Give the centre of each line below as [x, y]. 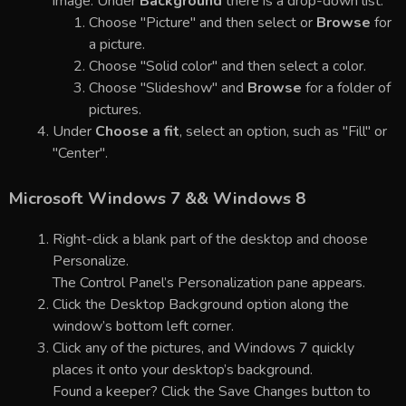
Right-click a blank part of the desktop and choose [210, 239]
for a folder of [346, 88]
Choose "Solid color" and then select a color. [227, 67]
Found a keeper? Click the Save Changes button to [212, 391]
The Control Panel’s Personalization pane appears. [209, 282]
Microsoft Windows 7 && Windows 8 [157, 199]
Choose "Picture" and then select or [203, 23]
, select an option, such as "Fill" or [283, 132]
